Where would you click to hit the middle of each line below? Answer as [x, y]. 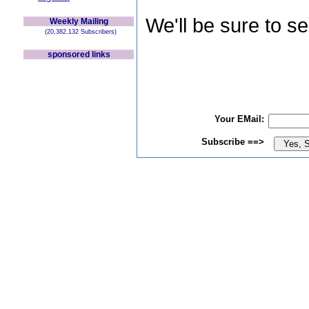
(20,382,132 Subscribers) [79, 32]
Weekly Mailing [79, 21]
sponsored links [79, 54]
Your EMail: [239, 119]
